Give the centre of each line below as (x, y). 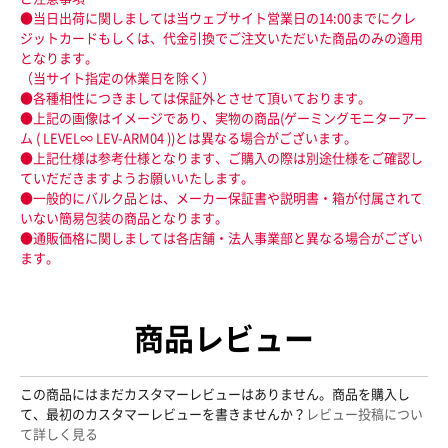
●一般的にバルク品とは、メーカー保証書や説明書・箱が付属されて (221, 197)
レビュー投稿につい (364, 413)
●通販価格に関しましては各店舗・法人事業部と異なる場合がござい (221, 237)
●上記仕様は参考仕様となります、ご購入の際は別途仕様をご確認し (221, 157)
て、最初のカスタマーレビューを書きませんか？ (163, 413)
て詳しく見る (59, 433)
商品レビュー (224, 337)
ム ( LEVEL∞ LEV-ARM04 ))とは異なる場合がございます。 (188, 137)
